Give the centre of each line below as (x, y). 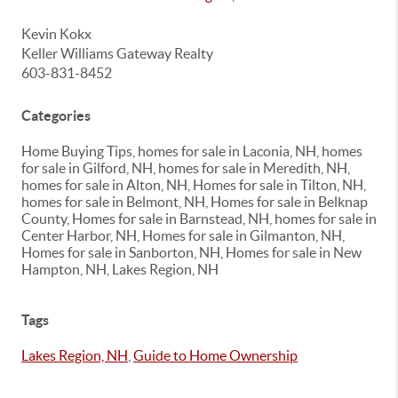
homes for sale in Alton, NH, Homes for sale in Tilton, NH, (194, 184)
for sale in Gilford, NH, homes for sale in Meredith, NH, (186, 167)
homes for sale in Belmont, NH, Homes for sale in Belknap (195, 201)
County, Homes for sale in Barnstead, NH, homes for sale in (199, 218)
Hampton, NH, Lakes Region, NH (120, 269)
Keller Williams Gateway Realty (117, 53)
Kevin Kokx (56, 33)
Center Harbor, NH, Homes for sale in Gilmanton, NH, (183, 235)
